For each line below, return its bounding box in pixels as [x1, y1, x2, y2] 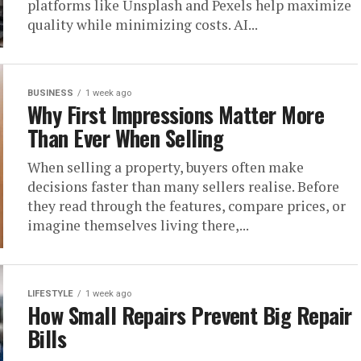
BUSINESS [27, 88, 73, 98]
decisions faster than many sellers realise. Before [27, 177, 339, 196]
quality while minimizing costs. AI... [27, 15, 258, 34]
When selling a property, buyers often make [27, 158, 304, 176]
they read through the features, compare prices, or [27, 197, 346, 215]
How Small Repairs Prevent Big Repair [27, 299, 352, 331]
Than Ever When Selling [27, 122, 224, 154]
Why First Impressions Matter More [27, 98, 325, 131]
